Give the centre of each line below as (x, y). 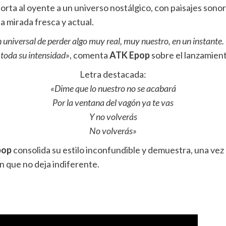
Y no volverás (113, 116)
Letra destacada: (113, 74)
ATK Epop (129, 55)
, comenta (89, 55)
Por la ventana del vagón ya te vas (113, 102)
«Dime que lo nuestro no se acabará (113, 88)
